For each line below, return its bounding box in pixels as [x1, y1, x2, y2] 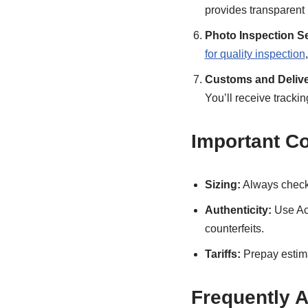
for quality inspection [204, 48, 305, 60]
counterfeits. [204, 223, 264, 234]
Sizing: [204, 179, 241, 190]
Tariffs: [204, 248, 241, 260]
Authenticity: [204, 204, 272, 216]
